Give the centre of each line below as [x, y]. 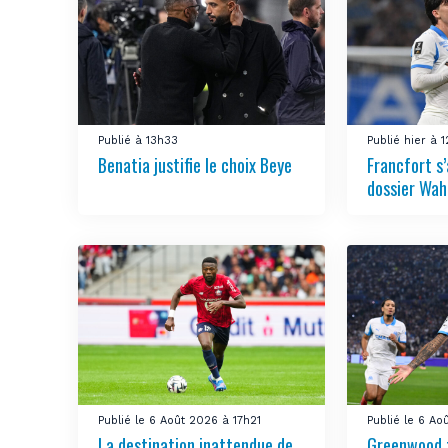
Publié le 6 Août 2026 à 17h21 [180, 420]
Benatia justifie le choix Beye [195, 164]
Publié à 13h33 [138, 140]
